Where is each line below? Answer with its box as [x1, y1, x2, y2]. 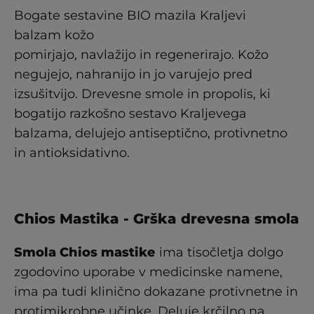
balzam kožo [14, 27, 94, 43]
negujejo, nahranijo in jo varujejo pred [14, 67, 252, 82]
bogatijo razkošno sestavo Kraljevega [14, 106, 247, 121]
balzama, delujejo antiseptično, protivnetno [14, 125, 287, 141]
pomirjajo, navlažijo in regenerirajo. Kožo [14, 47, 268, 62]
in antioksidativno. [14, 145, 130, 161]
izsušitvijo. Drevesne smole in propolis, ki [14, 86, 271, 102]
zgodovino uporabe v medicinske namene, [14, 264, 282, 280]
